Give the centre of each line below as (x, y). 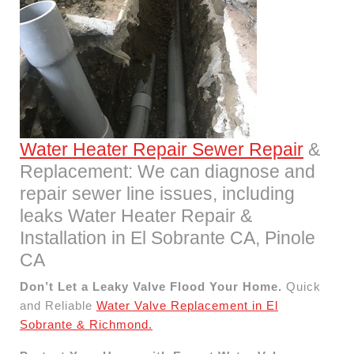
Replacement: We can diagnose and (168, 171)
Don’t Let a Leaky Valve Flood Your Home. (151, 286)
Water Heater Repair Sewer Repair (162, 149)
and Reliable (58, 305)
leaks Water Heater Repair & (136, 215)
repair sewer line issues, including (157, 193)
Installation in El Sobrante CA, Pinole (168, 237)
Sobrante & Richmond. (86, 324)
